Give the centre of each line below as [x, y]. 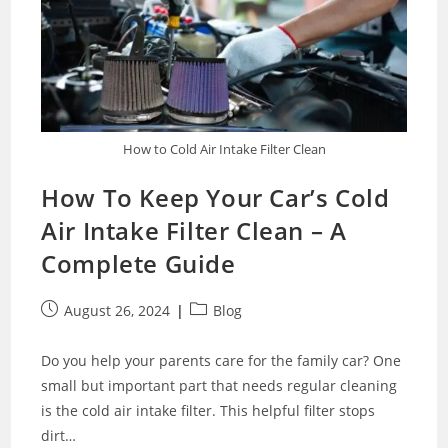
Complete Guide [138, 264]
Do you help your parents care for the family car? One [221, 361]
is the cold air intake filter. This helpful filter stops [208, 411]
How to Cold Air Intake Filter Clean [224, 149]
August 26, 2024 [117, 311]
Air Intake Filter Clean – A [194, 231]
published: [76, 331]
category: [220, 331]
